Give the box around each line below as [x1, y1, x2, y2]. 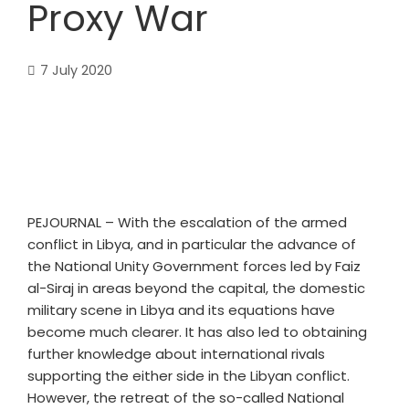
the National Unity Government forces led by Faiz [27, 257, 361, 276]
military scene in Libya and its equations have [27, 300, 335, 320]
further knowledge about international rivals [27, 344, 325, 363]
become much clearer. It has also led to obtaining [27, 322, 367, 341]
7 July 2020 [40, 61, 112, 79]
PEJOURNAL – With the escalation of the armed [27, 213, 347, 232]
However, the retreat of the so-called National [27, 388, 344, 407]
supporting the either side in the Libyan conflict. [27, 366, 350, 385]
